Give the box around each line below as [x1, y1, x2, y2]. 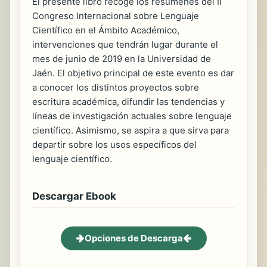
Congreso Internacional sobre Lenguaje [32, 10, 199, 21]
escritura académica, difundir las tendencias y [32, 95, 225, 107]
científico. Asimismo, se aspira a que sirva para [32, 124, 229, 136]
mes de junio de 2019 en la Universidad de [32, 52, 211, 64]
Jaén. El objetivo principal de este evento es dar [32, 67, 234, 79]
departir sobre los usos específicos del [32, 138, 197, 150]
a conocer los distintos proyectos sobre [32, 81, 199, 93]
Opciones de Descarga [84, 232, 183, 244]
